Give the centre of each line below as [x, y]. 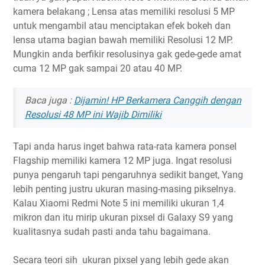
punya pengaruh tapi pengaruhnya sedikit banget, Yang [128, 175]
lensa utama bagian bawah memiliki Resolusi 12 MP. [123, 40]
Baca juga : [49, 100]
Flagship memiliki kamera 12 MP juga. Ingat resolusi [122, 161]
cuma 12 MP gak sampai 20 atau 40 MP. [98, 68]
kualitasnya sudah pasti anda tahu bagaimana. [112, 232]
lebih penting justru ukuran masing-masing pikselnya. [125, 189]
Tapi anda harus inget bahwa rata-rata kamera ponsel [125, 146]
